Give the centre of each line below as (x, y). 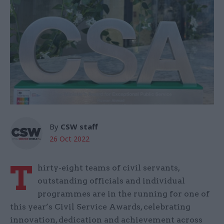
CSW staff (79, 127)
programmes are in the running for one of (123, 194)
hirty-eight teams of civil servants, (108, 168)
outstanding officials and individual (111, 181)
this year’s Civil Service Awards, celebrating (100, 207)
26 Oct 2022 (69, 139)
